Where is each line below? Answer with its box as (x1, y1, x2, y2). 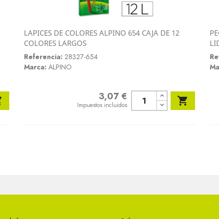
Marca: (24, 62, 46, 72)
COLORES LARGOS (24, 38, 87, 48)
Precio (77, 91, 96, 102)
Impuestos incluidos (77, 101, 128, 110)
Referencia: (24, 52, 63, 62)
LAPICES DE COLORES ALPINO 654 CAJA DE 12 (24, 28, 179, 38)
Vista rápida (95, 38, 131, 48)
